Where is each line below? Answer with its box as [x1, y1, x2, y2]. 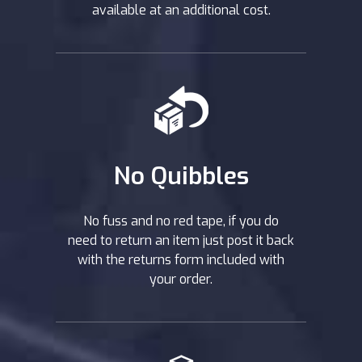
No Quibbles [113, 159, 249, 192]
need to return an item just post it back [68, 231, 294, 249]
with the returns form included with [78, 250, 284, 268]
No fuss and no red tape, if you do [83, 212, 279, 229]
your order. [149, 270, 213, 288]
